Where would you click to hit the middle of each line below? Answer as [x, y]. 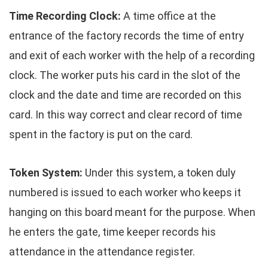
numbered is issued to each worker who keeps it [125, 192]
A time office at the [168, 16]
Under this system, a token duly [159, 173]
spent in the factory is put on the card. [101, 134]
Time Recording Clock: [65, 16]
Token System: [46, 173]
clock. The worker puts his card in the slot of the [125, 75]
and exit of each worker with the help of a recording [132, 55]
